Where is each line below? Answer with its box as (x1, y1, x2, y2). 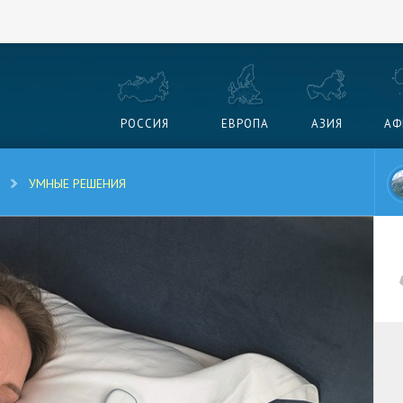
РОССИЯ (120, 115, 169, 131)
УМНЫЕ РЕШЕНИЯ (29, 175, 126, 192)
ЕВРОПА (221, 115, 269, 131)
